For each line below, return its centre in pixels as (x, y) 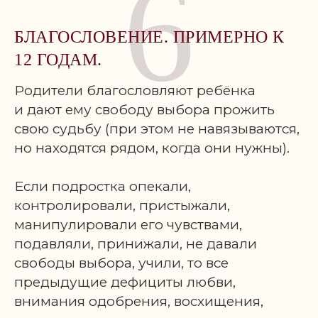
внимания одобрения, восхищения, (139, 301)
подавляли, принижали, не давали (136, 244)
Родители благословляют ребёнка (135, 91)
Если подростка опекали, (103, 186)
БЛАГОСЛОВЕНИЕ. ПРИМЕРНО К (149, 37)
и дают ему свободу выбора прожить (144, 110)
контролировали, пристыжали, (122, 205)
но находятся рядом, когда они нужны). (152, 148)
